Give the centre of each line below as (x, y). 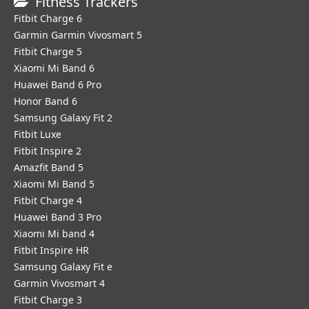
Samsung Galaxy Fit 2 (63, 118)
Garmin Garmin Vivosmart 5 (78, 35)
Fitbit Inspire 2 (48, 151)
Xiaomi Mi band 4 (54, 233)
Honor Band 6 (46, 101)
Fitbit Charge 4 (48, 200)
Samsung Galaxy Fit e (63, 267)
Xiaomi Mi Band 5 (54, 184)
